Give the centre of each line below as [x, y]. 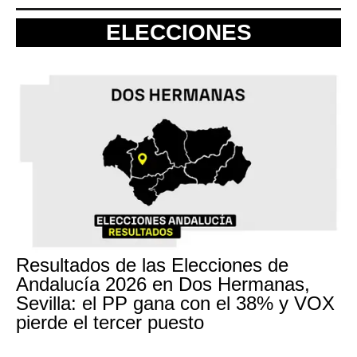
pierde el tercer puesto [110, 322]
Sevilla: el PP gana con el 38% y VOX [175, 303]
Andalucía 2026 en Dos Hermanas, [163, 284]
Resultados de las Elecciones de [152, 265]
